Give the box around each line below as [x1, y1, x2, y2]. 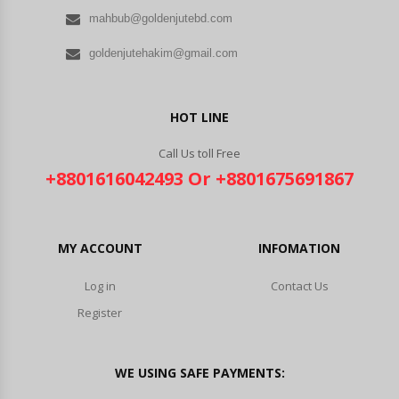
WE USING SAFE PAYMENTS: [114, 364, 285, 381]
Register [77, 305, 122, 321]
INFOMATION [258, 240, 340, 256]
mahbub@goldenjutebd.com [89, 12, 232, 25]
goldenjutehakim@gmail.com [89, 46, 238, 60]
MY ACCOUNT [57, 240, 142, 256]
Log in [84, 278, 116, 294]
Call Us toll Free [159, 145, 240, 161]
